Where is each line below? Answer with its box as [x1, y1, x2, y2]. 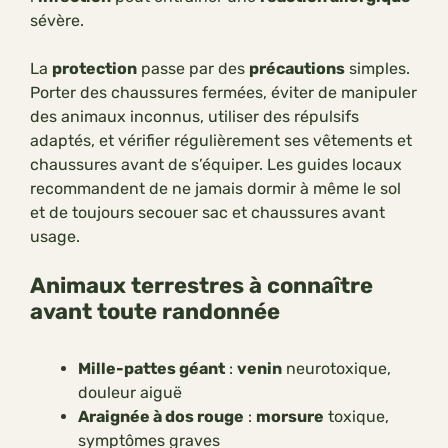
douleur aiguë [78, 383, 182, 403]
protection [52, 59, 137, 79]
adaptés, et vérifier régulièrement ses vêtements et [30, 131, 412, 151]
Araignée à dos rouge [78, 407, 244, 427]
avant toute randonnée [30, 298, 280, 326]
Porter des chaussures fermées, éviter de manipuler [30, 83, 417, 103]
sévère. [30, 11, 84, 31]
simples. [345, 59, 410, 79]
